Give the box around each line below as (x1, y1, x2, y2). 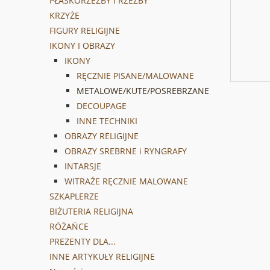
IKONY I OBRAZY (49, 40, 115, 52)
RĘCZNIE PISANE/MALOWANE (77, 70, 194, 82)
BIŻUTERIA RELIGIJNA (49, 206, 133, 218)
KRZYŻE (49, 10, 80, 22)
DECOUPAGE (77, 100, 127, 112)
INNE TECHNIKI (77, 115, 137, 127)
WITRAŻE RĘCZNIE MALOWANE (64, 175, 188, 187)
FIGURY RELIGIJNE (49, 25, 120, 37)
